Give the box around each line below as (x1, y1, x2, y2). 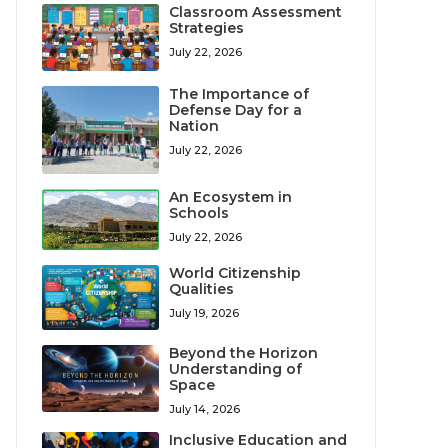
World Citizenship (169, 263, 302, 282)
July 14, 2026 (169, 402, 241, 417)
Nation (169, 116, 220, 135)
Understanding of (169, 360, 303, 379)
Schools (169, 203, 230, 222)
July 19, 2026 (169, 305, 240, 320)
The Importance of (169, 84, 310, 103)
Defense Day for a (169, 100, 303, 119)
